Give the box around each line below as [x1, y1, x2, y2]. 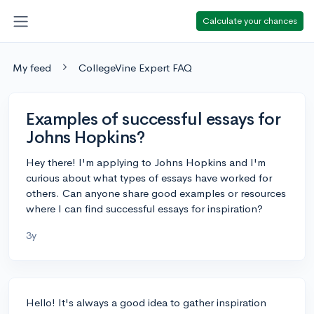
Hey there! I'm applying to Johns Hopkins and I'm [26, 155, 266, 169]
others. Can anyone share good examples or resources [26, 186, 286, 200]
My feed [13, 60, 51, 74]
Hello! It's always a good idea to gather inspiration [26, 295, 266, 309]
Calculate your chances [203, 14, 297, 27]
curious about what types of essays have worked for [26, 170, 272, 184]
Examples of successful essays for [26, 108, 281, 130]
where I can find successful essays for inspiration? [26, 201, 263, 215]
